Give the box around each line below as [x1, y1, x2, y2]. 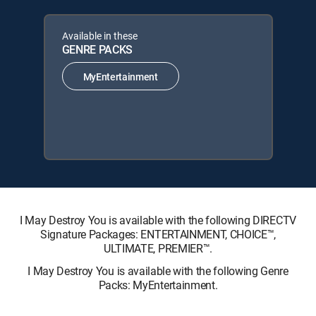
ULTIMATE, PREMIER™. [104, 241, 212, 256]
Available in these [61, 29, 138, 42]
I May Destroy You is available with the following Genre [28, 263, 288, 279]
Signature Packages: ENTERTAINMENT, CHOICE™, [39, 226, 276, 242]
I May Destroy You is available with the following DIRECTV [20, 212, 296, 228]
